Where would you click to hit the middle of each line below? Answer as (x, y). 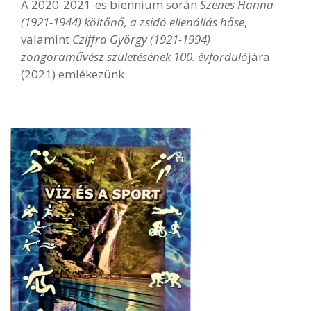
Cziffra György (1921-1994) (141, 39)
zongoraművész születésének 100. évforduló (134, 56)
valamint (47, 39)
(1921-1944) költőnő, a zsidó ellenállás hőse (133, 22)
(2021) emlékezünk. (74, 74)
